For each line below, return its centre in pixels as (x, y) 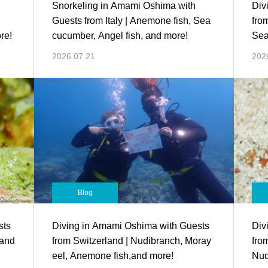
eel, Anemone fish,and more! (113, 256)
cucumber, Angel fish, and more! (120, 36)
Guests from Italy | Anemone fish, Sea (132, 21)
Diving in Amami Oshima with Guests (131, 226)
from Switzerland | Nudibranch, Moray (132, 241)
